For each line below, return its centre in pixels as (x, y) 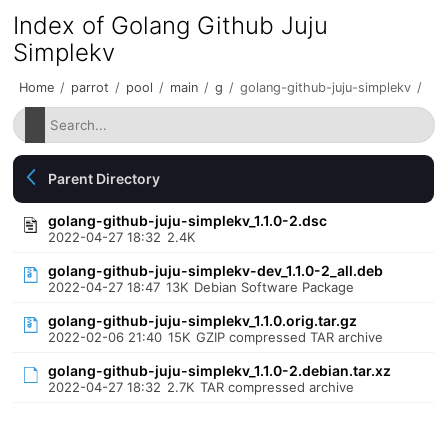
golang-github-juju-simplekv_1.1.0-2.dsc (188, 220)
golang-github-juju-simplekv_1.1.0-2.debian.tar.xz (220, 370)
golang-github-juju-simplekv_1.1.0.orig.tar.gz (203, 320)
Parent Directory (104, 178)
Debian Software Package (274, 287)
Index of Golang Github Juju (171, 25)
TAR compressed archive (277, 387)
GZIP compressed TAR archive (290, 337)
